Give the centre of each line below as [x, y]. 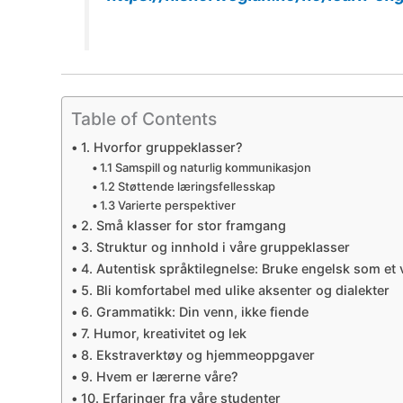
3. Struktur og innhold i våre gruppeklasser [215, 247]
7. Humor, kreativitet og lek [163, 334]
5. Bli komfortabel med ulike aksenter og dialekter [235, 291]
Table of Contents [144, 119]
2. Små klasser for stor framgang [183, 226]
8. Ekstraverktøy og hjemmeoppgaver [197, 355]
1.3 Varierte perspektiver [168, 206]
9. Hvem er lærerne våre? [159, 377]
